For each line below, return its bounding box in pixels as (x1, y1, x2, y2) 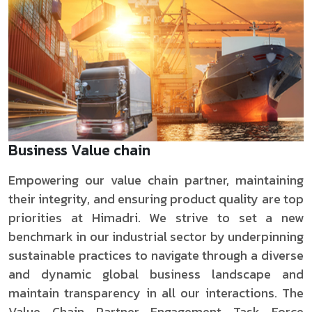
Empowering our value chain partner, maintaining (8, 171, 304, 190)
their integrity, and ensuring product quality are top (8, 189, 304, 209)
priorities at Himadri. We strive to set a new (8, 208, 304, 228)
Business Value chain (8, 139, 150, 162)
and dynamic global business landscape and (8, 265, 304, 284)
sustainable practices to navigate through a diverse (8, 246, 304, 265)
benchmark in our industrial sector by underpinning (8, 227, 304, 247)
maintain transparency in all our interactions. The (8, 283, 304, 303)
